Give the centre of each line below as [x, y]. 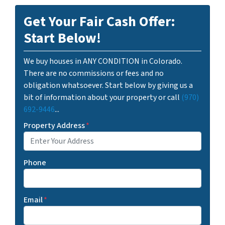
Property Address [54, 125]
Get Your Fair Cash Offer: [99, 21]
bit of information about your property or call [102, 97]
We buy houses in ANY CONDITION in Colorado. [103, 61]
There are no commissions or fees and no [94, 73]
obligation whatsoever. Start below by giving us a [108, 85]
